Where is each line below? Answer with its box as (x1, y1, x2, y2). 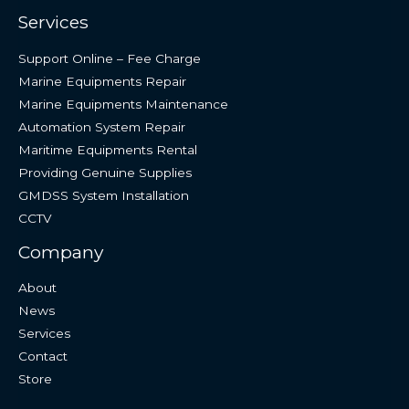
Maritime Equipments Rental (18, 142, 197, 157)
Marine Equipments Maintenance (18, 96, 228, 111)
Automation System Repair (18, 119, 185, 134)
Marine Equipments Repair (18, 73, 186, 89)
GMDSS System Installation (18, 187, 189, 203)
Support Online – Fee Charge (18, 50, 201, 66)
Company (18, 240, 103, 263)
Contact (18, 349, 68, 363)
